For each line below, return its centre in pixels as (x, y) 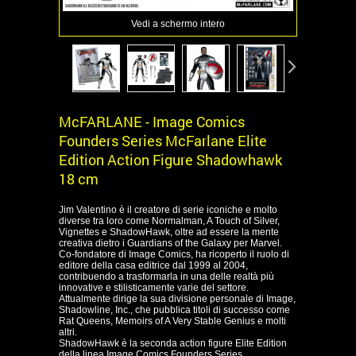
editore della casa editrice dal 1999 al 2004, (153, 265)
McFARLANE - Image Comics (152, 122)
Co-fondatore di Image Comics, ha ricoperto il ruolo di (174, 254)
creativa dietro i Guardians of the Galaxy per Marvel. (170, 243)
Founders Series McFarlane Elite (163, 141)
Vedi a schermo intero (178, 24)
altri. (68, 332)
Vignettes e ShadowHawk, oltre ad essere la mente (169, 232)
